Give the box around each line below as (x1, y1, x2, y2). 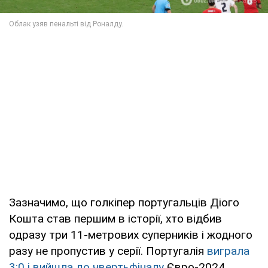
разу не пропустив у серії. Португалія (9, 244, 207, 258)
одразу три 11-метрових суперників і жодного (9, 228, 252, 242)
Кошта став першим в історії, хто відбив (9, 212, 222, 226)
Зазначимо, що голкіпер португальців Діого (9, 196, 239, 210)
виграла (207, 244, 249, 258)
